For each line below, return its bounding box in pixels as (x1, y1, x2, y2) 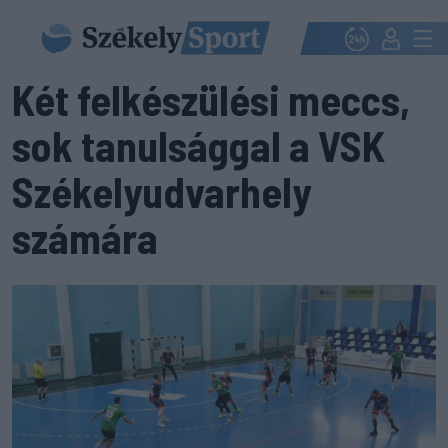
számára (12, 212, 158, 262)
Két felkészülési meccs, (12, 74, 410, 124)
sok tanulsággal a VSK (12, 120, 385, 170)
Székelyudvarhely (12, 166, 311, 216)
